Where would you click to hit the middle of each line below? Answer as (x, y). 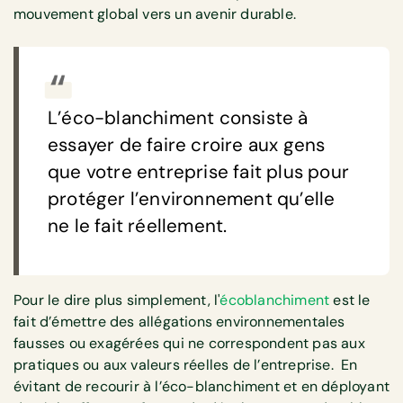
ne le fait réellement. (138, 225)
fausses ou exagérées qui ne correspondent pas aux (189, 343)
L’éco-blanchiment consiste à (178, 117)
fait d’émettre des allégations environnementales (179, 321)
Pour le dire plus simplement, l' (117, 300)
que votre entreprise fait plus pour (199, 171)
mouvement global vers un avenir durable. (159, 13)
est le (352, 300)
